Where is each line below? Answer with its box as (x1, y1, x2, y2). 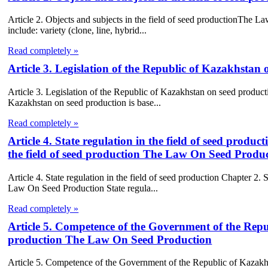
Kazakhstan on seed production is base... (8, 97, 162, 108)
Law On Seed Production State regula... (8, 182, 159, 193)
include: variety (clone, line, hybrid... (8, 25, 147, 36)
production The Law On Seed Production (8, 233, 212, 246)
